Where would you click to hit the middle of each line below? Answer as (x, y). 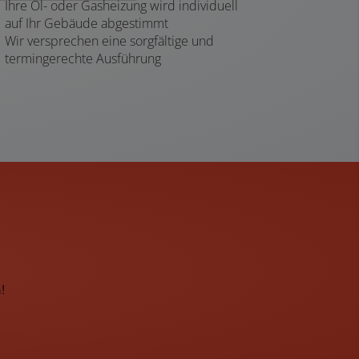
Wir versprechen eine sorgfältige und (109, 40)
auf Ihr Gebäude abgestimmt (87, 23)
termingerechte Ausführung (83, 58)
